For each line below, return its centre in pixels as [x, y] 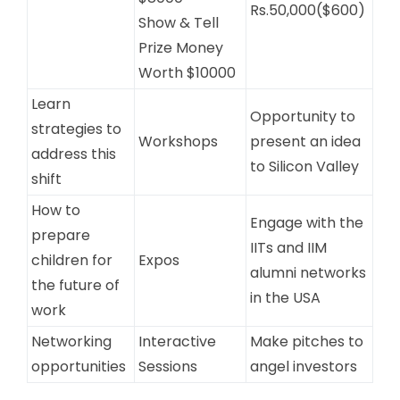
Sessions [167, 366]
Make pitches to [306, 341]
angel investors [303, 366]
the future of [75, 285]
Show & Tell [178, 22]
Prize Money [180, 47]
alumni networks [308, 272]
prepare [60, 235]
